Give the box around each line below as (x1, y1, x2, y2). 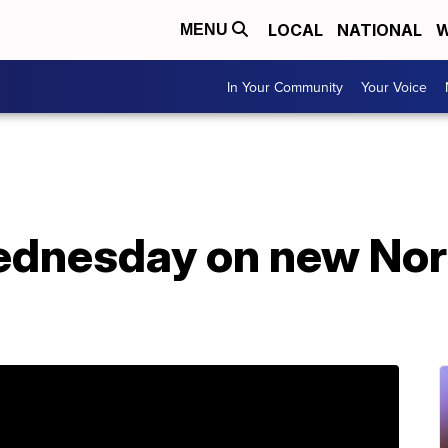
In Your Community (227, 76, 343, 97)
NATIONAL (337, 20, 422, 40)
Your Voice (361, 76, 427, 97)
